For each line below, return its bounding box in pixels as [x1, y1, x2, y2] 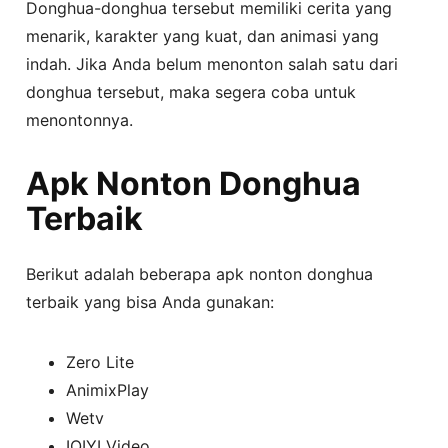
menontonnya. [26, 109, 134, 130]
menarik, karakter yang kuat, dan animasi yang [26, 25, 380, 46]
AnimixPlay [66, 379, 150, 400]
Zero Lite [66, 351, 135, 372]
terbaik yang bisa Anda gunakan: [26, 291, 275, 312]
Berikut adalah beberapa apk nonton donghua [26, 263, 374, 284]
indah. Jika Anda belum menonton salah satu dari [26, 53, 399, 74]
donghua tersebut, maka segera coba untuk [26, 81, 357, 102]
